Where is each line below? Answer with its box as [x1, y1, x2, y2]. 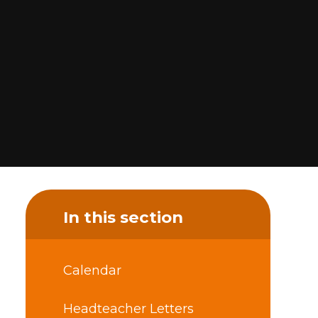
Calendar [62, 263, 121, 279]
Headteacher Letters [62, 300, 194, 317]
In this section [62, 207, 183, 227]
